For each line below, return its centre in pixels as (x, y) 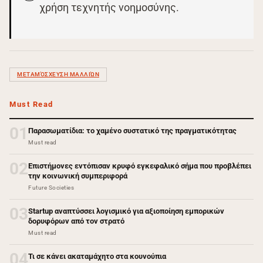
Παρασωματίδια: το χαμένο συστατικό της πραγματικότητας (132, 130)
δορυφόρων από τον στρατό (76, 221)
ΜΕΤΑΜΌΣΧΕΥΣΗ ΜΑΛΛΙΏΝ (58, 74)
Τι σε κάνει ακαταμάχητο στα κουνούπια (97, 256)
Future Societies (51, 187)
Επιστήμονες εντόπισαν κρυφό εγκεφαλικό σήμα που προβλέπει (140, 166)
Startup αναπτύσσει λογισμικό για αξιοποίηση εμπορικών (126, 211)
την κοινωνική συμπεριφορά (78, 176)
